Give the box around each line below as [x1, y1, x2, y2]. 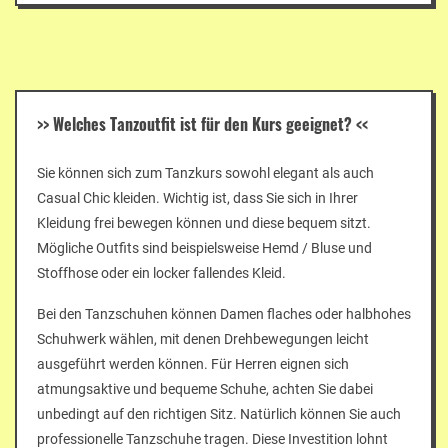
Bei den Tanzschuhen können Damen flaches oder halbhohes [37, 305, 411, 322]
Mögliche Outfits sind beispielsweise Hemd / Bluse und [37, 239, 372, 256]
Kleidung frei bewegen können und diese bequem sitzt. [37, 214, 371, 231]
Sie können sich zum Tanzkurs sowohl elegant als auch [37, 164, 374, 181]
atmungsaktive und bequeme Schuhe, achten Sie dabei [37, 380, 373, 397]
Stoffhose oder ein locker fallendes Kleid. [37, 264, 286, 281]
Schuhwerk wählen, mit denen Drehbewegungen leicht [37, 330, 369, 347]
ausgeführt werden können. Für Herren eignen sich [37, 355, 349, 372]
